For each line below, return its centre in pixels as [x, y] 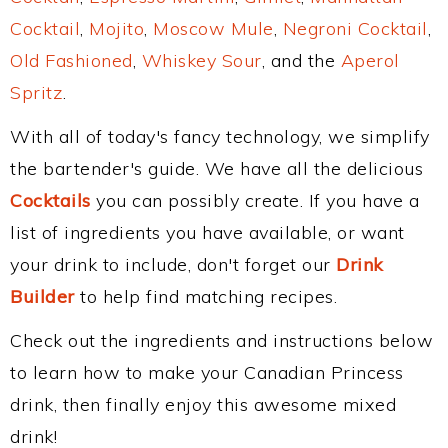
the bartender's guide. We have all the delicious [216, 168]
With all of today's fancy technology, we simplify [220, 136]
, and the [301, 60]
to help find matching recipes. [205, 296]
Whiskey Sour [201, 60]
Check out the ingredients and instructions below [221, 340]
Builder [42, 296]
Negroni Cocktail [355, 28]
